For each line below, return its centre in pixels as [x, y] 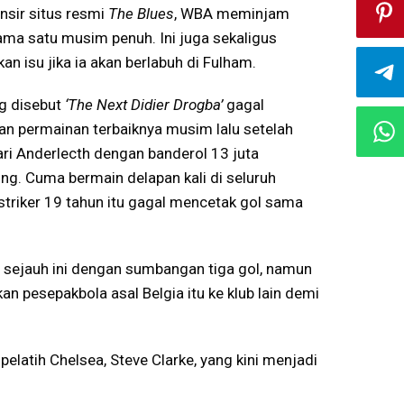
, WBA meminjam [232, 14]
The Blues [141, 14]
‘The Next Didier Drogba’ [144, 105]
